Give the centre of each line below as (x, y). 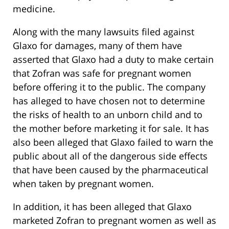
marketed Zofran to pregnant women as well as (114, 220)
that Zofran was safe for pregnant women (102, 73)
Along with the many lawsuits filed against (104, 31)
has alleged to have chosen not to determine (109, 100)
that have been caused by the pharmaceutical (111, 169)
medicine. (34, 8)
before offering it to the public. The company (109, 87)
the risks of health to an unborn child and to (108, 114)
